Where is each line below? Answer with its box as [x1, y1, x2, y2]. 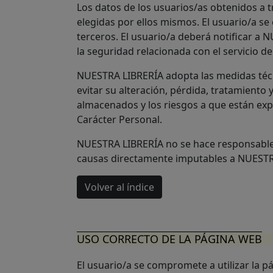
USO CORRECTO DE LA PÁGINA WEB [77, 232, 262, 246]
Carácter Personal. [77, 113, 162, 126]
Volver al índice [85, 180, 154, 194]
